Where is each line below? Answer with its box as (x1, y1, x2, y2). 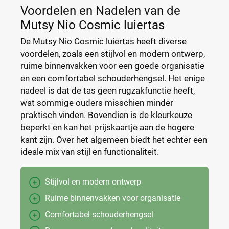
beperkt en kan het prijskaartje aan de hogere (20, 122, 194, 132)
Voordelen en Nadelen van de (20, 4, 180, 18)
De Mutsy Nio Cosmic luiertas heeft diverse (20, 36, 187, 47)
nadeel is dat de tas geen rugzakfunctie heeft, (20, 85, 195, 96)
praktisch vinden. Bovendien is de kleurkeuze (20, 110, 192, 120)
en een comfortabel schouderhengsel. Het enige (20, 73, 205, 83)
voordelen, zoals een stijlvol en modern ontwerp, (20, 49, 205, 59)
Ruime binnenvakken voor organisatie (45, 193, 180, 203)
